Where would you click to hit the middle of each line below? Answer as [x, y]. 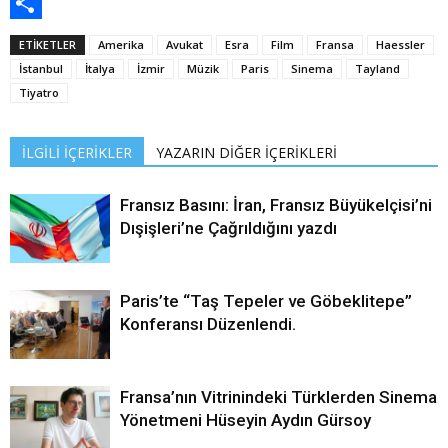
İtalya [100, 68]
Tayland [377, 68]
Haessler [400, 44]
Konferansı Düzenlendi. [208, 324]
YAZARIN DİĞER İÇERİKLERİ [246, 152]
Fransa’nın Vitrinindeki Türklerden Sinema [278, 397]
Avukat [184, 44]
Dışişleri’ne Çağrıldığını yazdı [228, 228]
